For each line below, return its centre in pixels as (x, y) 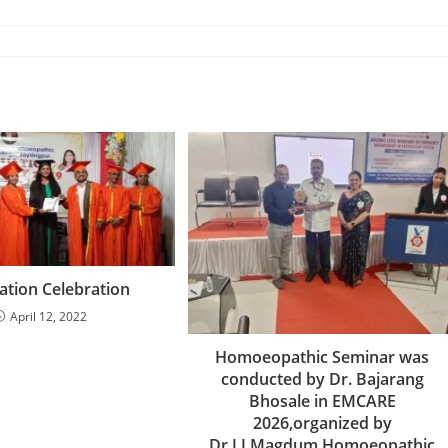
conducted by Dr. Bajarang (322, 378)
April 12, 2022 (49, 317)
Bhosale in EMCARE (322, 400)
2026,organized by (322, 422)
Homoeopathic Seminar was (322, 356)
